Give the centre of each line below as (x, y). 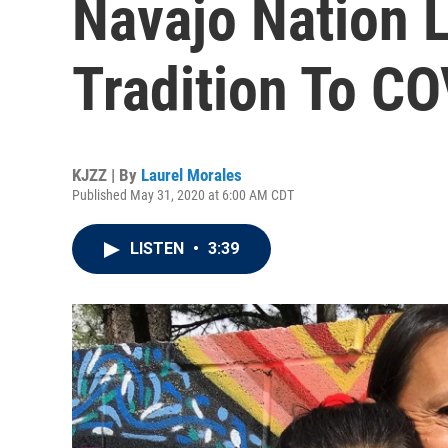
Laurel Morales (191, 175)
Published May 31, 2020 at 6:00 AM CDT (183, 195)
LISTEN (159, 248)
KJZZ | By (106, 175)
